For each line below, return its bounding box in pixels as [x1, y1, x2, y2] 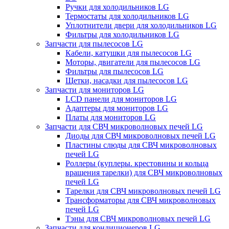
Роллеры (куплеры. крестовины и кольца [65, 158, 209, 168]
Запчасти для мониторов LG [45, 85, 144, 94]
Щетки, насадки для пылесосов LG [65, 76, 188, 85]
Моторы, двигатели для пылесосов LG [65, 57, 200, 66]
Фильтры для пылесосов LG [65, 66, 164, 76]
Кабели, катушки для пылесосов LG [65, 48, 192, 57]
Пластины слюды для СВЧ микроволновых [65, 140, 217, 149]
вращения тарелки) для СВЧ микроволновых [65, 168, 222, 177]
